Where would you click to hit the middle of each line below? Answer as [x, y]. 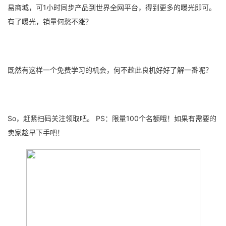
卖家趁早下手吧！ [36, 132]
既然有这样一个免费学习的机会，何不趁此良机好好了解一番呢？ [110, 70]
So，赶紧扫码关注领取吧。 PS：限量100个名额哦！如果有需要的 [112, 118]
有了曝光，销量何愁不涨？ [50, 21]
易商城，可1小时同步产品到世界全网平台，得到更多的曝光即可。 [112, 7]
